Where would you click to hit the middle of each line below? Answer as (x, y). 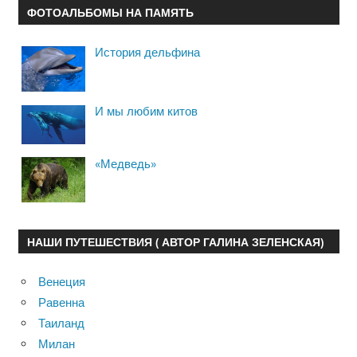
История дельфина (147, 53)
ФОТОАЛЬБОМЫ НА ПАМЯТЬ (110, 12)
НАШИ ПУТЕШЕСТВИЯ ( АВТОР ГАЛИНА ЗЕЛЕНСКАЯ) (175, 241)
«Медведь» (126, 163)
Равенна (61, 302)
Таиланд (61, 323)
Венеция (62, 281)
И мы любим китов (146, 112)
